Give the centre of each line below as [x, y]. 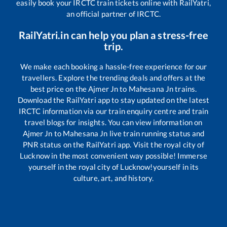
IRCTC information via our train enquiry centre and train [113, 111]
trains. [185, 88]
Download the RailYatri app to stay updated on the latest [113, 100]
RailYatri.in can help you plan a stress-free [113, 35]
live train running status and [156, 133]
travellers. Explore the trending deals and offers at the [113, 77]
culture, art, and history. [113, 178]
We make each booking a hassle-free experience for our [113, 66]
